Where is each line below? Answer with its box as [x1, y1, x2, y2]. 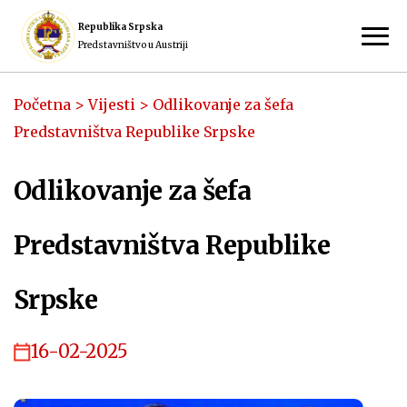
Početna [14, 95, 71, 114]
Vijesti [88, 95, 135, 114]
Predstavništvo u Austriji [78, 38, 188, 51]
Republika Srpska [78, 20, 163, 33]
